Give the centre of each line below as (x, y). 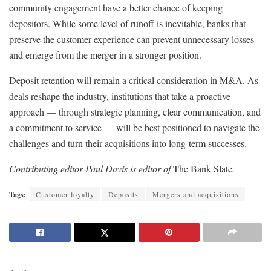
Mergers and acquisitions (196, 194)
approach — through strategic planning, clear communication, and (135, 111)
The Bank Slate (203, 168)
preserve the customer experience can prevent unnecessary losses (132, 39)
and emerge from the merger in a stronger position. (105, 54)
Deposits (123, 194)
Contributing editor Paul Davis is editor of (91, 168)
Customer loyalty (65, 194)
